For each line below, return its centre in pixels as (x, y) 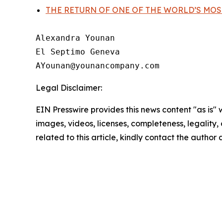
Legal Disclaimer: (69, 88)
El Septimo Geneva (78, 52)
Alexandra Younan (75, 38)
